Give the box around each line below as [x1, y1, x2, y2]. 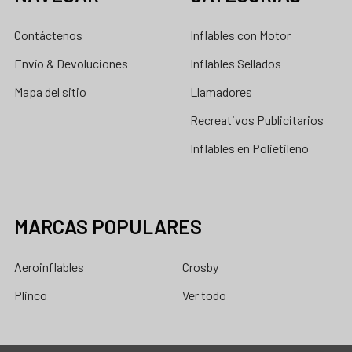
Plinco [14, 288, 47, 303]
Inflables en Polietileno [190, 141, 309, 156]
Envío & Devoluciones [14, 56, 128, 71]
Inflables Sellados [190, 56, 281, 71]
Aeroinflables [14, 259, 84, 275]
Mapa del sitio [14, 84, 86, 100]
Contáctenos [14, 27, 82, 43]
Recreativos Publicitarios [190, 112, 324, 128]
